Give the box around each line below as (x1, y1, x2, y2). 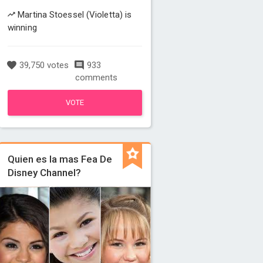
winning (8, 22, 37, 33)
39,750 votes (17, 60, 69, 70)
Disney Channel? (8, 167, 82, 178)
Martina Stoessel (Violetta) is (15, 9, 132, 20)
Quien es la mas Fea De (8, 153, 113, 165)
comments (75, 72, 117, 83)
